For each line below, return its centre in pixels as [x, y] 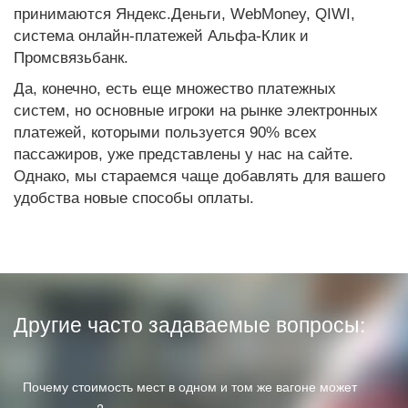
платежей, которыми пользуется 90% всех [165, 133]
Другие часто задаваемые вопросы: [189, 324]
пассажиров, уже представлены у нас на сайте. [184, 154]
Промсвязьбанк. [71, 58]
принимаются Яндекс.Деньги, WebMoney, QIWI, [184, 14]
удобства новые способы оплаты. [134, 198]
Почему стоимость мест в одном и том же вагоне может [190, 386]
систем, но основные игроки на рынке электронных [196, 111]
